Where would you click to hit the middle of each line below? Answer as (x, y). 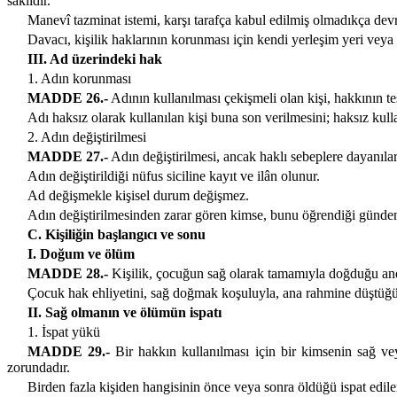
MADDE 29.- (68, 352)
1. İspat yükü (63, 332)
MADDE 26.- (67, 98)
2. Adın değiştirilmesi (86, 137)
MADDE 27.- (67, 157)
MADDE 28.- (67, 274)
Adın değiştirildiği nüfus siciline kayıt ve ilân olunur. (173, 176)
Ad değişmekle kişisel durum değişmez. (138, 196)
